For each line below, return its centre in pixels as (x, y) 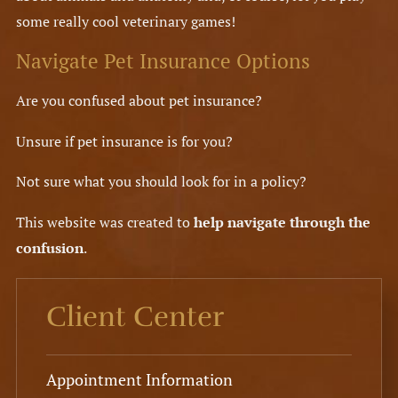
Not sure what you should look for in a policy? (161, 182)
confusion (49, 247)
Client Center (135, 317)
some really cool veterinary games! (125, 21)
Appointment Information (139, 379)
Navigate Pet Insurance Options (163, 60)
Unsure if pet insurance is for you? (124, 141)
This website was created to (104, 222)
